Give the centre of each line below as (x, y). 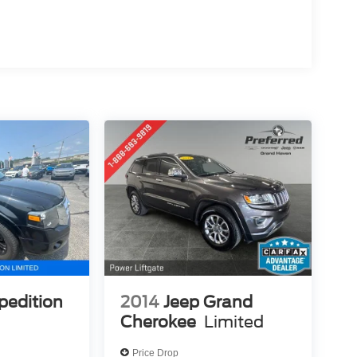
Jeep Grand (208, 302)
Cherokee (158, 322)
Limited (233, 322)
